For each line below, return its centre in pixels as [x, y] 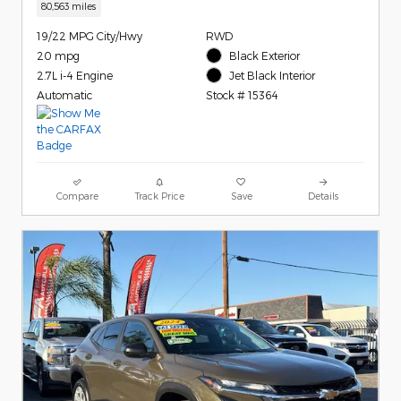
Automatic [64, 94]
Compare [78, 196]
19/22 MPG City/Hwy [90, 35]
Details [324, 196]
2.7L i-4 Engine [75, 75]
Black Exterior [265, 55]
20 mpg [58, 55]
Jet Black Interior [273, 76]
